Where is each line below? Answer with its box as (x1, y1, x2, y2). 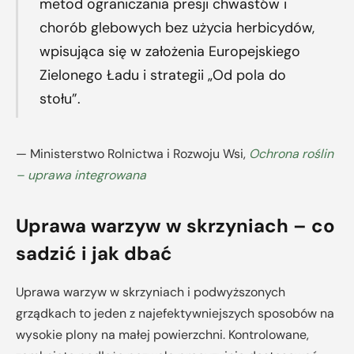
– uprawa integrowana (16, 167, 146, 184)
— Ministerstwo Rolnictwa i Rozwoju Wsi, (16, 145, 249, 163)
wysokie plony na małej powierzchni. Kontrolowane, (16, 326, 309, 343)
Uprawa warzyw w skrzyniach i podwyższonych (16, 283, 285, 300)
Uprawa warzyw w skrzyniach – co (16, 213, 335, 238)
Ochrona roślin (249, 145, 333, 163)
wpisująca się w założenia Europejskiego (39, 41, 300, 61)
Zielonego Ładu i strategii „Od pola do (39, 65, 286, 85)
